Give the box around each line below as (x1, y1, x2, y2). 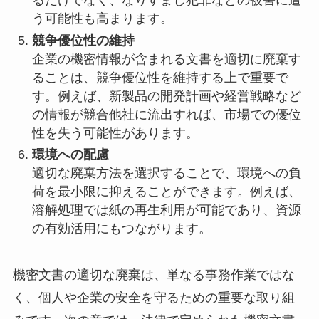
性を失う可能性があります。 (31, 125, 199, 140)
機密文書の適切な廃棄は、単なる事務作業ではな (12, 268, 295, 283)
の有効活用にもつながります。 (31, 221, 211, 236)
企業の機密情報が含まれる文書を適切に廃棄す (31, 51, 301, 66)
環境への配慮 (31, 147, 109, 162)
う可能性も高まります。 (31, 11, 173, 26)
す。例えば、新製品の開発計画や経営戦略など (31, 88, 301, 103)
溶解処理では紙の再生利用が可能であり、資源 (31, 203, 301, 218)
